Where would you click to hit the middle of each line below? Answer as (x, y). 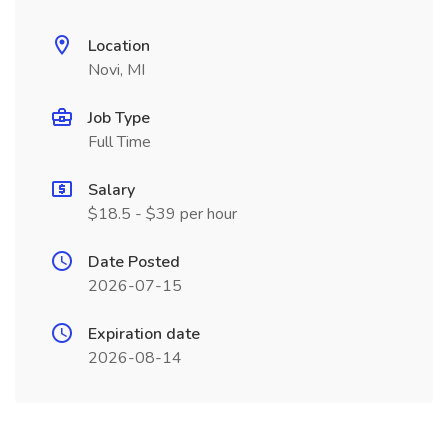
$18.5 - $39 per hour (162, 214)
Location (119, 46)
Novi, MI (116, 70)
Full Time (119, 142)
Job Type (119, 118)
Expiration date (144, 334)
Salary (111, 190)
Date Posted (134, 262)
